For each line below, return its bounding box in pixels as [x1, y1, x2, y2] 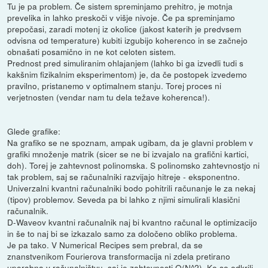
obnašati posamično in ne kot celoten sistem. [7, 45, 176, 58]
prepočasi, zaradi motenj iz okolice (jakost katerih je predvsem [7, 23, 242, 35]
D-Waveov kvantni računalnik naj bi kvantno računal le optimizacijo [7, 216, 258, 229]
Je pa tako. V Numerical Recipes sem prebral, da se [7, 239, 203, 251]
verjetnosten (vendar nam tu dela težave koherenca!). [7, 91, 211, 103]
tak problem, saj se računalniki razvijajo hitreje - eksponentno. [7, 170, 240, 183]
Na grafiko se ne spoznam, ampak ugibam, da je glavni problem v [7, 136, 254, 149]
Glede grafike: [7, 125, 61, 138]
